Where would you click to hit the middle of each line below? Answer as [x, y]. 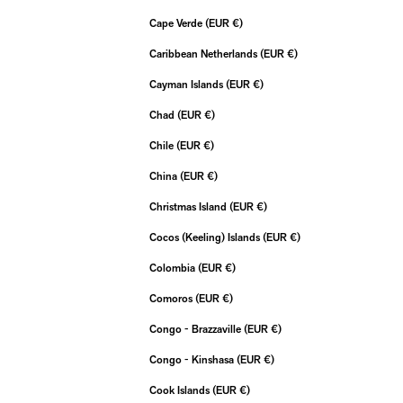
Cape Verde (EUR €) [237, 24]
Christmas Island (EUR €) [262, 208]
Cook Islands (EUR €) [245, 391]
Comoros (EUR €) [228, 300]
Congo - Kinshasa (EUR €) [269, 361]
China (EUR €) [212, 177]
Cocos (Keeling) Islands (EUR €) [295, 238]
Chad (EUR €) [210, 116]
